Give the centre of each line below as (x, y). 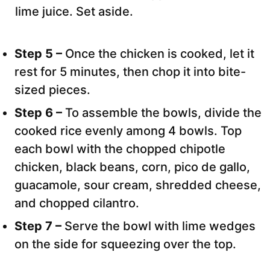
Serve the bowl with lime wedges (160, 226)
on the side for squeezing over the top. (125, 244)
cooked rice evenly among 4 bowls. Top (128, 131)
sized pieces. (52, 90)
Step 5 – (40, 54)
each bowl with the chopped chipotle (120, 149)
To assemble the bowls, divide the (163, 113)
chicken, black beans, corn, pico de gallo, (132, 167)
